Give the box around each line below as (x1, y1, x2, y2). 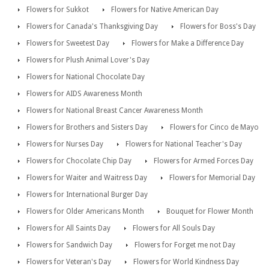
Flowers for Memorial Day (169, 173, 255, 182)
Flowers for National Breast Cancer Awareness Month (26, 106, 203, 115)
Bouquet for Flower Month (166, 207, 253, 216)
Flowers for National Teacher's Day (125, 139, 242, 148)
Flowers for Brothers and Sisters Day (26, 122, 148, 131)
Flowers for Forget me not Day (134, 240, 235, 249)
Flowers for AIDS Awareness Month (26, 89, 142, 98)
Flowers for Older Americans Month (26, 207, 144, 216)
